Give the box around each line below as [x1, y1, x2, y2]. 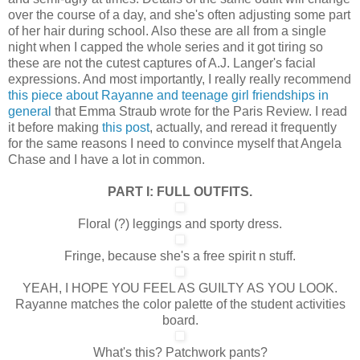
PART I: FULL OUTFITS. [108, 184, 252, 198]
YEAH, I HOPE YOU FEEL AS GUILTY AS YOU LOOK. [22, 280, 337, 295]
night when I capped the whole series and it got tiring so [8, 39, 323, 54]
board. [162, 313, 198, 327]
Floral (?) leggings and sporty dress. [78, 216, 282, 231]
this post [102, 120, 149, 134]
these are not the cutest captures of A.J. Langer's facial [8, 55, 316, 70]
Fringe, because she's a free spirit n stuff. [64, 248, 296, 263]
